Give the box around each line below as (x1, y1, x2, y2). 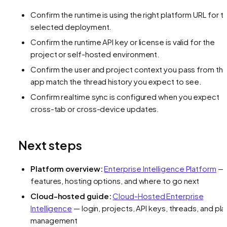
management (30, 215, 78, 225)
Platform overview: (30, 163, 103, 173)
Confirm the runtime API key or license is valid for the (30, 36, 215, 47)
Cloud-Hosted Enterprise (112, 191, 204, 201)
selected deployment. (30, 21, 112, 31)
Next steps (18, 137, 82, 153)
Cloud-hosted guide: (30, 191, 111, 201)
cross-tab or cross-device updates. (30, 103, 160, 113)
